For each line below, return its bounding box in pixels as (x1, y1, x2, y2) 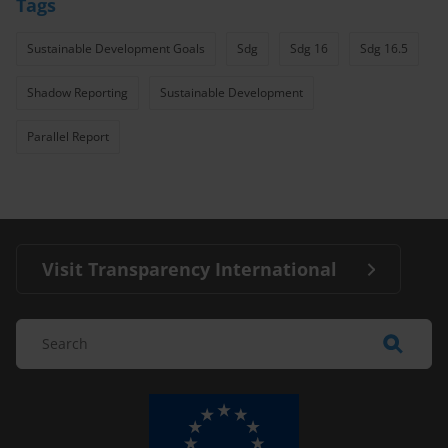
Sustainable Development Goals (27, 39, 205, 57)
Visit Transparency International (42, 256, 337, 281)
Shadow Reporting (27, 83, 128, 101)
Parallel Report (27, 127, 109, 145)
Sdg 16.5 (360, 39, 408, 57)
